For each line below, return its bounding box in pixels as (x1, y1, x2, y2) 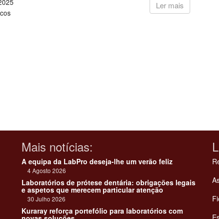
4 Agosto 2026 (22, 166, 66, 175)
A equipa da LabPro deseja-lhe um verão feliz (22, 156, 173, 166)
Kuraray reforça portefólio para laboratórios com (22, 206, 183, 216)
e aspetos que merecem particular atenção (22, 185, 163, 195)
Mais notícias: (22, 138, 93, 155)
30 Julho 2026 (22, 195, 66, 203)
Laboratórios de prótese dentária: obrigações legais (22, 177, 196, 187)
